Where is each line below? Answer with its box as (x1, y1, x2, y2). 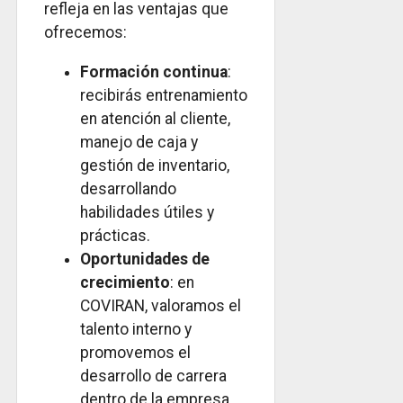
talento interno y (80, 319, 192, 338)
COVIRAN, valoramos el (80, 296, 241, 315)
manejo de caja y (80, 132, 198, 151)
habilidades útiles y (80, 202, 214, 221)
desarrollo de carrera (80, 366, 227, 385)
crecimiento (80, 273, 170, 291)
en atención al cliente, (80, 109, 230, 128)
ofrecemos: (44, 22, 127, 41)
